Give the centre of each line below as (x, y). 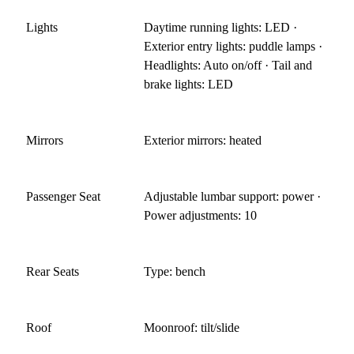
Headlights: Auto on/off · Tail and (228, 65)
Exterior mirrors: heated (203, 140)
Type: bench (175, 271)
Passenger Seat (63, 196)
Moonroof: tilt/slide (192, 327)
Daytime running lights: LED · (221, 27)
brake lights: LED (189, 84)
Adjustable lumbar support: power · (233, 196)
